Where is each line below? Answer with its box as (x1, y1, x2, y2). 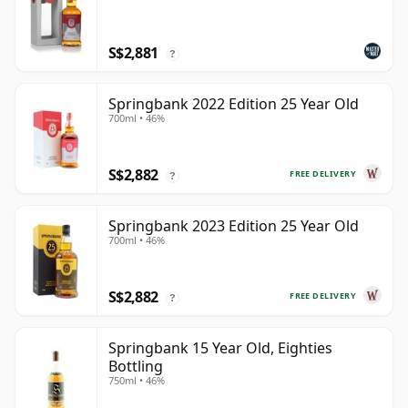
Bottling (108, 356, 163, 377)
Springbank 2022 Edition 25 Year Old (108, 94, 359, 115)
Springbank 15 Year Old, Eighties (108, 338, 332, 359)
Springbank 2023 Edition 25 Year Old (108, 216, 359, 237)
